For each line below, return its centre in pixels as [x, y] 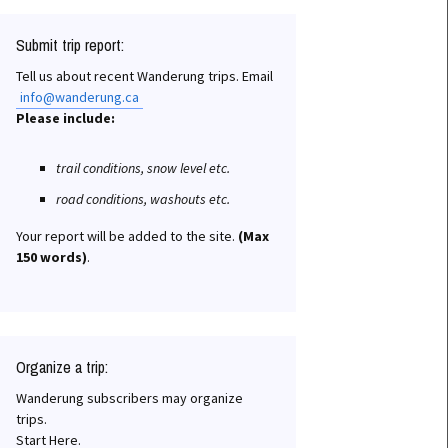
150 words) [51, 257]
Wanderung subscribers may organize [129, 398]
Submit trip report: [70, 45]
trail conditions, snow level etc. [143, 168]
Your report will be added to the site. [127, 236]
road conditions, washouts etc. [143, 199]
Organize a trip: [62, 367]
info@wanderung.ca [79, 97]
